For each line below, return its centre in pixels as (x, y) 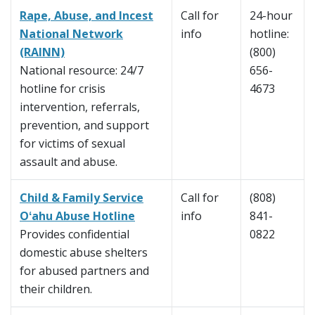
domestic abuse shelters (84, 253)
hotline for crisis (63, 89)
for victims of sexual (72, 144)
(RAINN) (42, 52)
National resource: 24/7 (82, 71)
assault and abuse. (69, 162)
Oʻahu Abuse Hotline (77, 216)
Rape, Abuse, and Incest (86, 16)
